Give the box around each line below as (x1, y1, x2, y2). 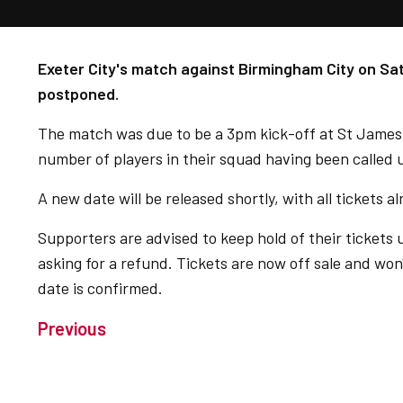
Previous (38, 318, 106, 339)
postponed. (38, 84, 119, 103)
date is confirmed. (38, 278, 166, 298)
